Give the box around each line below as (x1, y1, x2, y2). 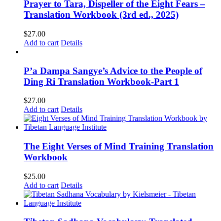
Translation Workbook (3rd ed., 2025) (24, 9, 179, 20)
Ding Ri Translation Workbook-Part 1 (24, 76, 179, 87)
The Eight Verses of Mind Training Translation (24, 141, 214, 151)
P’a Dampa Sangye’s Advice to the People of (24, 65, 202, 76)
